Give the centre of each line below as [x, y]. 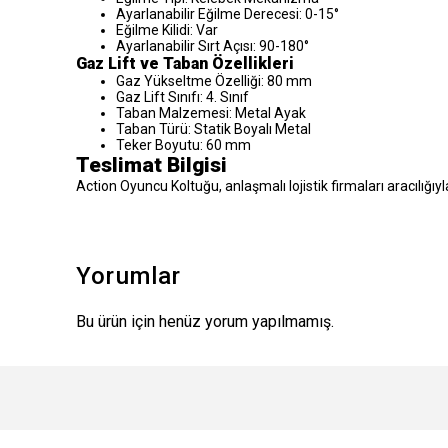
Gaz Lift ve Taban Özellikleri [185, 63]
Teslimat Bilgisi [151, 164]
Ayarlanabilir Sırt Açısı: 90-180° [212, 45]
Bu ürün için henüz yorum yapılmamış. [205, 321]
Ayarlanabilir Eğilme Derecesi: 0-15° [227, 13]
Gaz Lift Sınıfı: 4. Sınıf [182, 96]
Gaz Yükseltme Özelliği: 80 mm [214, 80]
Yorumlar [129, 275]
